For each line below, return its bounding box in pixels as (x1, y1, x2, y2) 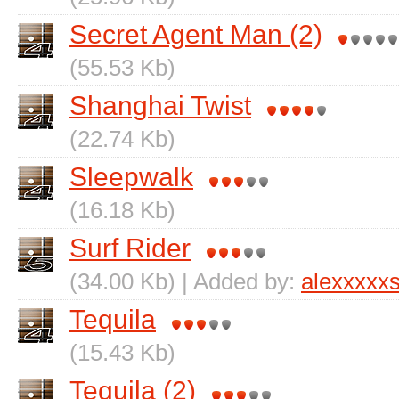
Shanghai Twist (69, 91, 251, 120)
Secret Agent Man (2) (69, 20, 322, 49)
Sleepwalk (69, 162, 193, 191)
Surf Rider (69, 233, 191, 263)
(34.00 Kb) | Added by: (69, 269, 301, 294)
